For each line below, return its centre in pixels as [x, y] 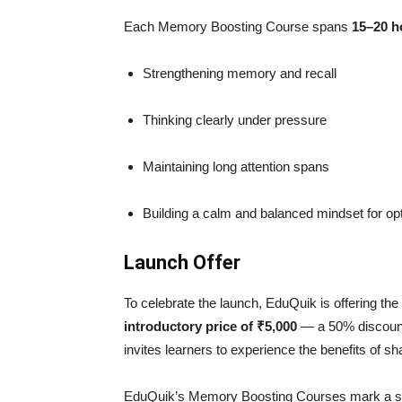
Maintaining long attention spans [236, 166]
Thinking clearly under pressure [235, 119]
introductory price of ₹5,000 [210, 326]
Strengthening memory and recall [240, 73]
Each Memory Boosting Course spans [238, 26]
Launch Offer [182, 262]
